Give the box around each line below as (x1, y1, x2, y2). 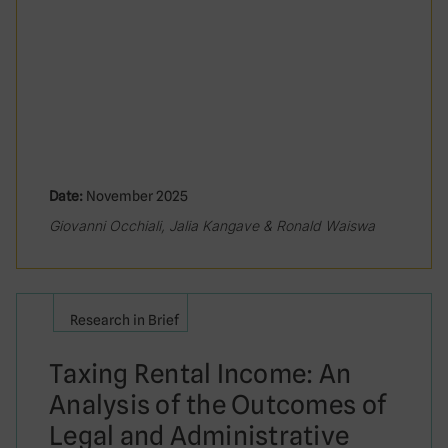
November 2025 (83, 188, 188, 204)
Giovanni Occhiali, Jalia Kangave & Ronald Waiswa (49, 217, 375, 234)
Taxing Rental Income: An (49, 358, 352, 389)
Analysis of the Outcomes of (49, 389, 388, 420)
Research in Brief (70, 312, 179, 328)
